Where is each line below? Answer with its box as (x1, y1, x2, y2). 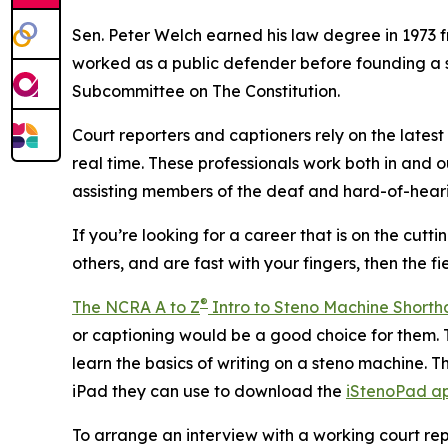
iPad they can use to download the (72, 380, 346, 401)
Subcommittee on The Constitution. (72, 80, 340, 101)
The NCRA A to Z (72, 296, 200, 317)
